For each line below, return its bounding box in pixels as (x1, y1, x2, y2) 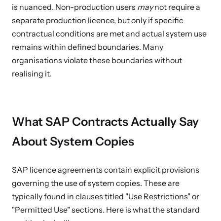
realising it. (12, 69, 52, 78)
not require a (153, 2, 200, 12)
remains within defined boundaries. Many (12, 42, 163, 52)
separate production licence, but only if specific (12, 15, 184, 25)
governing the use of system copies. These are (12, 178, 180, 188)
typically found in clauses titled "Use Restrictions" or (12, 191, 199, 201)
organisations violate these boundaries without (12, 55, 182, 65)
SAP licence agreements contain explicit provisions (12, 165, 199, 175)
